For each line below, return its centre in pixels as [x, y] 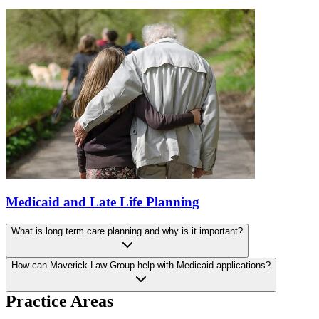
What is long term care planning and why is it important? [127, 231]
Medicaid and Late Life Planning [103, 202]
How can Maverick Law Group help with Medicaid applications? [141, 266]
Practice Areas [59, 302]
